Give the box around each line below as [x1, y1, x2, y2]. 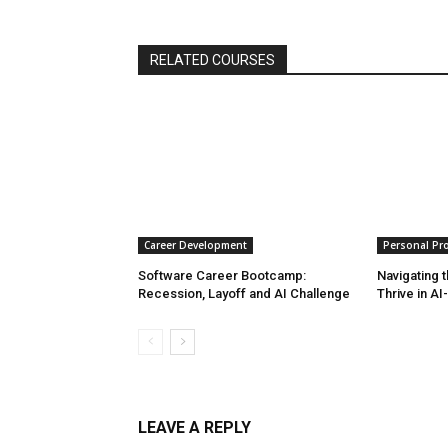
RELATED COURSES [150, 52, 275, 69]
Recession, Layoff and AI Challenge [138, 286, 350, 302]
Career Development [144, 238, 247, 253]
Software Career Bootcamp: [138, 268, 306, 284]
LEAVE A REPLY [138, 418, 251, 438]
